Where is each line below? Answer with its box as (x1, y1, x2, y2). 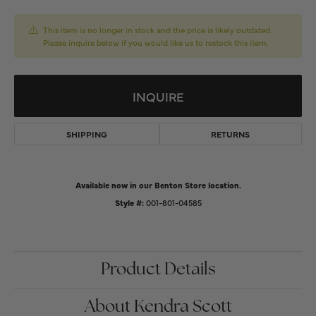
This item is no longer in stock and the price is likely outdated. (43, 24, 272, 35)
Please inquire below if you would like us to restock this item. (43, 37, 268, 48)
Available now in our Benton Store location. (75, 179, 241, 190)
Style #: (114, 197, 144, 208)
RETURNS (211, 128, 250, 140)
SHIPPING (66, 128, 107, 140)
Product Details (100, 262, 216, 279)
